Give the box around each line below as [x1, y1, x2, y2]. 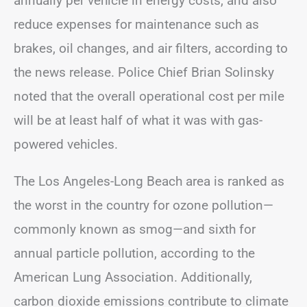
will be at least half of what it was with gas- [14, 112, 262, 128]
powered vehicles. [14, 136, 118, 152]
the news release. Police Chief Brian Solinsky [14, 64, 274, 80]
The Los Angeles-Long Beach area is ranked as [14, 173, 284, 189]
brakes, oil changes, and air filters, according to [14, 40, 288, 56]
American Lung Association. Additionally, [14, 269, 252, 285]
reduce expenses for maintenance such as [14, 16, 259, 32]
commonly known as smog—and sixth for [14, 221, 256, 237]
